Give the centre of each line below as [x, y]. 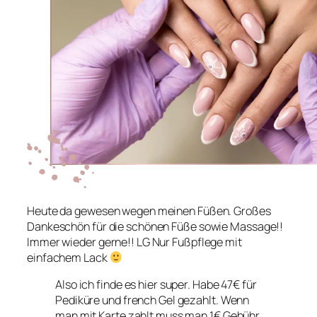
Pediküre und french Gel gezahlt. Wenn [152, 300]
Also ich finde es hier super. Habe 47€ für [156, 285]
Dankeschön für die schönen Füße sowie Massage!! [155, 226]
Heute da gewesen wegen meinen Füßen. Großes [149, 211]
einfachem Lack [68, 257]
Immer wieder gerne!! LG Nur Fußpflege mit [134, 242]
